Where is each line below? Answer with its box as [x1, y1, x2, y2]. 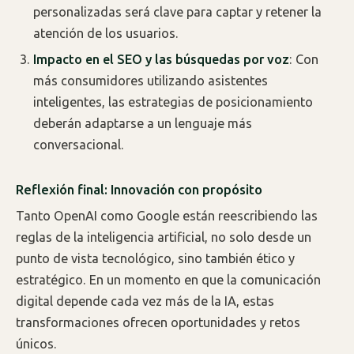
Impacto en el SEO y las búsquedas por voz [33, 52, 290, 67]
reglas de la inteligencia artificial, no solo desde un [16, 229, 311, 244]
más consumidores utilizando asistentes [33, 73, 269, 88]
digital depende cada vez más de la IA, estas [16, 293, 274, 308]
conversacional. [33, 137, 125, 153]
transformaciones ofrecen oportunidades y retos [16, 314, 300, 330]
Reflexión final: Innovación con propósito [16, 182, 262, 198]
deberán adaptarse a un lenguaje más [33, 116, 253, 131]
